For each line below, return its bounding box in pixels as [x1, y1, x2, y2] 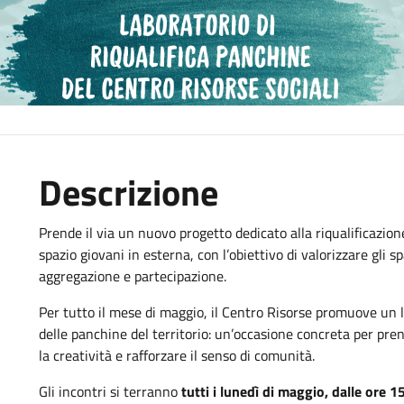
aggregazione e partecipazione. [39, 265, 227, 287]
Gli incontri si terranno [39, 381, 182, 402]
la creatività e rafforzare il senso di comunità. [39, 344, 316, 366]
